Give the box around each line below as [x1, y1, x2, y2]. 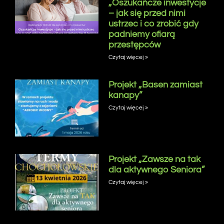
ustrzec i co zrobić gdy [108, 19, 198, 29]
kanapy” [108, 90, 142, 100]
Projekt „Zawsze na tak [108, 154, 200, 164]
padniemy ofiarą [108, 29, 175, 39]
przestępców [108, 40, 160, 50]
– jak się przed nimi [108, 8, 185, 18]
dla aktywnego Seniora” [108, 164, 205, 174]
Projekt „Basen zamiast [108, 80, 202, 90]
